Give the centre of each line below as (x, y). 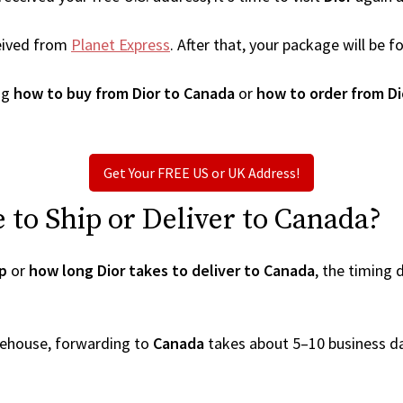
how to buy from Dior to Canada (124, 93)
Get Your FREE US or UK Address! (201, 173)
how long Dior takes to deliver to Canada (172, 270)
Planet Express (121, 45)
